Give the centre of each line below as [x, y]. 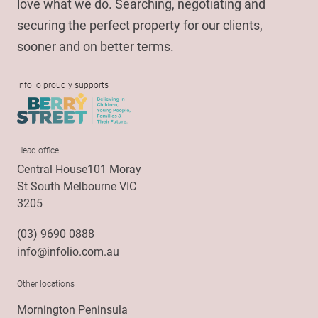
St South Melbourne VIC [77, 186]
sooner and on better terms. [95, 46]
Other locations [46, 284]
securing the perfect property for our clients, [140, 24]
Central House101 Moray [79, 169]
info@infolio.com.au [68, 251]
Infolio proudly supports [63, 84]
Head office [38, 150]
